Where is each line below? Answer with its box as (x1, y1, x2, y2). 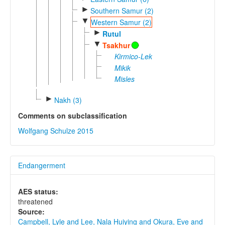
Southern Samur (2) (90, 5, 154, 16)
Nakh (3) (54, 95, 82, 105)
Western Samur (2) (90, 17, 152, 28)
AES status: (18, 186, 58, 197)
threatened (18, 196, 53, 207)
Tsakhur (102, 40, 130, 50)
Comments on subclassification (18, 110, 127, 121)
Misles (114, 73, 135, 84)
